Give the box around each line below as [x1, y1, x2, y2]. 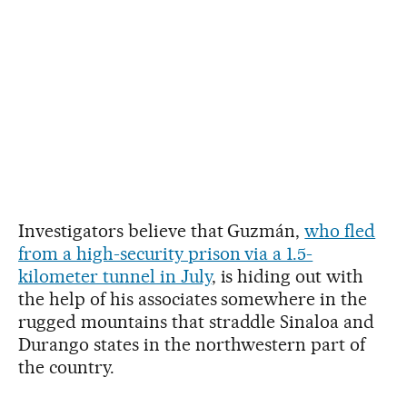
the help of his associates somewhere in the [18, 288, 368, 311]
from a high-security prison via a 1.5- [18, 243, 313, 265]
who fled [304, 220, 376, 243]
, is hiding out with [211, 265, 364, 288]
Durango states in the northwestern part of [18, 333, 366, 356]
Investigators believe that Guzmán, [18, 220, 305, 243]
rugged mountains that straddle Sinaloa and [18, 311, 375, 333]
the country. [18, 356, 114, 379]
